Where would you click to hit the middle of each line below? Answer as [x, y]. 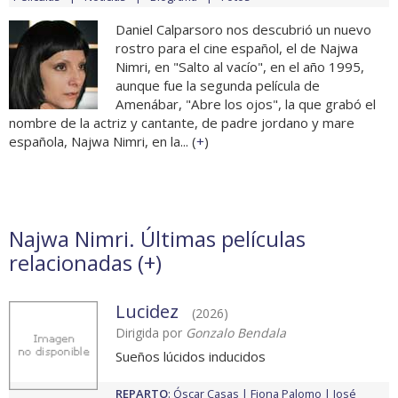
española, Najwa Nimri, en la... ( [103, 142]
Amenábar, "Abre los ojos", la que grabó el [246, 104]
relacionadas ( [76, 263]
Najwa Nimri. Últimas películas [157, 239]
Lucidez [147, 312]
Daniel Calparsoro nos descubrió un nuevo [243, 30]
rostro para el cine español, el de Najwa [237, 48]
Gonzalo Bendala [236, 333]
